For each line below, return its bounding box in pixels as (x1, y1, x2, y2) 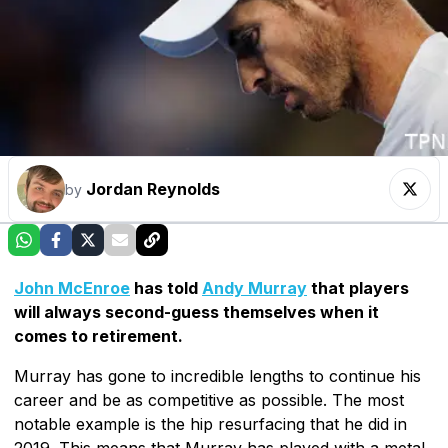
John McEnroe (14, 277, 130, 298)
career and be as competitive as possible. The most (14, 389, 404, 410)
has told (130, 277, 202, 298)
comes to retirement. (14, 325, 183, 346)
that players (307, 277, 409, 298)
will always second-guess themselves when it (14, 301, 379, 322)
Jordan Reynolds (86, 178, 220, 199)
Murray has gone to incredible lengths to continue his (14, 365, 421, 386)
